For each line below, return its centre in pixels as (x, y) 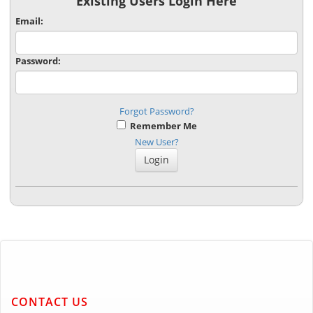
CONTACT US (50, 302)
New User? (156, 141)
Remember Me (161, 125)
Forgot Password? (156, 111)
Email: (29, 21)
